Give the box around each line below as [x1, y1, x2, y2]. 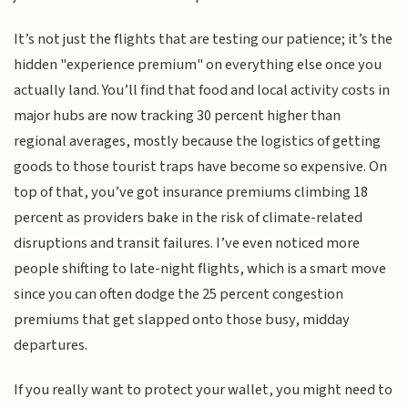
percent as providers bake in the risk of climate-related [14, 207, 363, 229]
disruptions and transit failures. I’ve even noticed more [14, 232, 361, 255]
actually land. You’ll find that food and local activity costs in [14, 79, 391, 102]
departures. [14, 334, 88, 357]
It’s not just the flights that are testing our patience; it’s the [14, 28, 393, 51]
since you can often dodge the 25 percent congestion [14, 283, 344, 306]
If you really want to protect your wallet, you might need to [14, 378, 393, 401]
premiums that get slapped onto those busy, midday [14, 309, 351, 331]
